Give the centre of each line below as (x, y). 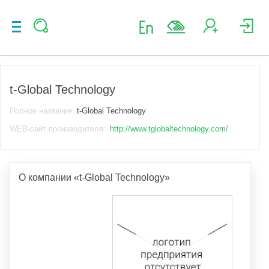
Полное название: (43, 110)
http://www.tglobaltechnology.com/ (169, 128)
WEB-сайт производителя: (59, 128)
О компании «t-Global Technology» (94, 177)
